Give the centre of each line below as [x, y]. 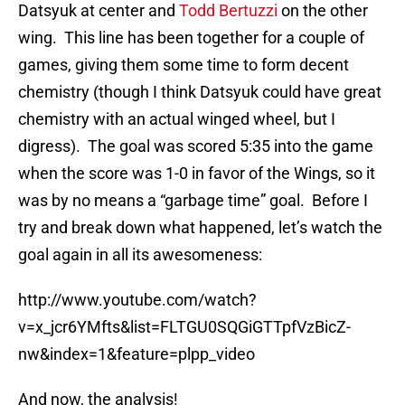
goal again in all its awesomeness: [140, 255]
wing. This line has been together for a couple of [191, 38]
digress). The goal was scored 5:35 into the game [196, 146]
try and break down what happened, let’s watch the [200, 228]
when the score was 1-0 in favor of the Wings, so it [197, 174]
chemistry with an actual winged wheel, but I [177, 119]
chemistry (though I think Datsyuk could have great [200, 92]
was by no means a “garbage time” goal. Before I [193, 201]
